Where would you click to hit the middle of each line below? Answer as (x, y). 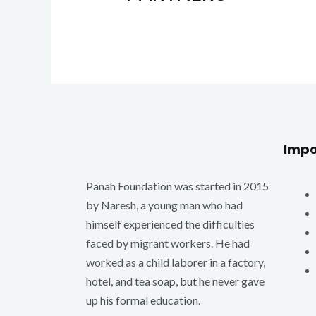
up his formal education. (144, 300)
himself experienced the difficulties (170, 224)
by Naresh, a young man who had (164, 205)
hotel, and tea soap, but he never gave (175, 281)
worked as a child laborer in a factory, (176, 262)
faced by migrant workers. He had (168, 243)
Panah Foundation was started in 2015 (177, 186)
